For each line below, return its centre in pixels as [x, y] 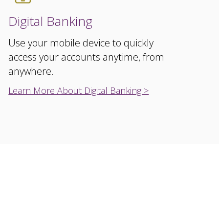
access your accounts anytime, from [87, 57]
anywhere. [31, 71]
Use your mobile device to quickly [81, 43]
